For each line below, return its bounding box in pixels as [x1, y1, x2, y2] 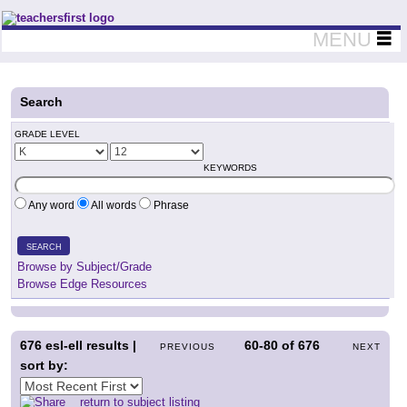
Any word [26, 199, 77, 212]
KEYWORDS [203, 163, 257, 173]
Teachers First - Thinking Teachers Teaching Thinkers [2, 11, 303, 25]
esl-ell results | [42, 338, 136, 352]
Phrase [151, 199, 189, 212]
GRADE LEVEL [15, 129, 80, 139]
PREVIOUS [160, 342, 216, 352]
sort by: [20, 358, 68, 372]
